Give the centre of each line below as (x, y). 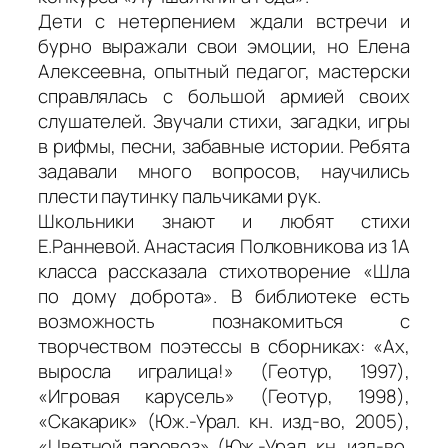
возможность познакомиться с (224, 320)
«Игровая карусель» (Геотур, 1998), (224, 395)
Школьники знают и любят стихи (224, 220)
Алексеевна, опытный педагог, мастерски (224, 70)
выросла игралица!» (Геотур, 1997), (224, 370)
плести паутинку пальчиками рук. (179, 195)
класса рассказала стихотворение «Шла (224, 270)
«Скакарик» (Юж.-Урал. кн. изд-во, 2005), (224, 420)
